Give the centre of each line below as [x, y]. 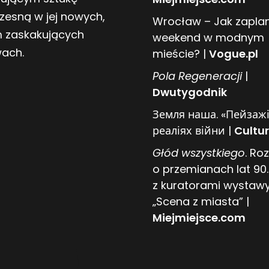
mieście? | [181, 54]
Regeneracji [209, 76]
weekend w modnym [208, 38]
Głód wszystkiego [199, 153]
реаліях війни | [193, 131]
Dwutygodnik [190, 92]
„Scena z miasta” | [201, 202]
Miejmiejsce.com [199, 218]
